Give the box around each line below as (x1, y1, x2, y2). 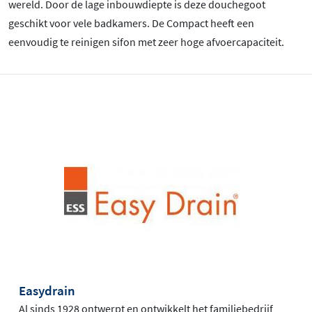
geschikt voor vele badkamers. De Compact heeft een (8, 16, 254, 31)
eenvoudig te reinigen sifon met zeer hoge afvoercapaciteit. (8, 35, 286, 49)
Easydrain (19, 282, 75, 299)
